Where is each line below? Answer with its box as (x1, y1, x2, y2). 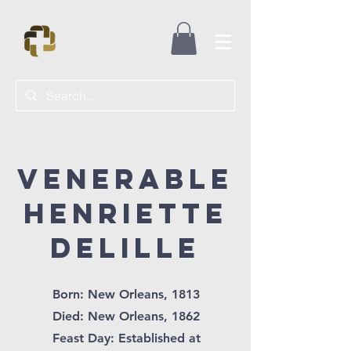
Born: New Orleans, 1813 (52, 287, 200, 302)
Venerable (17, 161, 233, 196)
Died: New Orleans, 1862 (52, 309, 200, 324)
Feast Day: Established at (52, 331, 201, 346)
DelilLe (50, 230, 201, 265)
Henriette (23, 196, 228, 230)
